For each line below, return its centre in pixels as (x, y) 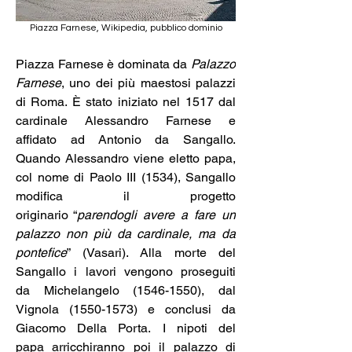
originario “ (46, 214)
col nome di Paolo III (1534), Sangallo (126, 177)
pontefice (41, 252)
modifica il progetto (126, 196)
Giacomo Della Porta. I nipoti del (126, 328)
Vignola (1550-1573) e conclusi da (126, 309)
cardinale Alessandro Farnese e (126, 120)
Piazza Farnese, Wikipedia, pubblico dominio (126, 27)
